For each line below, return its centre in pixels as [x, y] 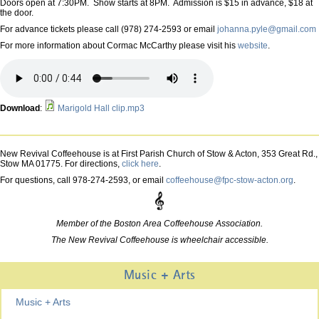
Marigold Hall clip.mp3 [101, 109]
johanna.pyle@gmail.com [267, 30]
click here [140, 164]
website [253, 46]
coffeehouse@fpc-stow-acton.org [230, 181]
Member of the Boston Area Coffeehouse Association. [159, 224]
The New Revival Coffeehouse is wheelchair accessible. [159, 240]
